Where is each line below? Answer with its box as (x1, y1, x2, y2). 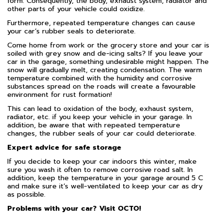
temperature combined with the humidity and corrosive (7, 73, 192, 83)
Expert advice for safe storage (7, 142, 121, 153)
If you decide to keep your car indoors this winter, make (7, 156, 197, 167)
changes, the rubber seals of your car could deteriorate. (7, 128, 196, 139)
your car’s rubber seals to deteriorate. (7, 26, 136, 36)
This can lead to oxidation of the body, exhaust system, (7, 103, 193, 114)
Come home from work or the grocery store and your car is (7, 40, 209, 50)
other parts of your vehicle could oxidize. (7, 3, 145, 14)
